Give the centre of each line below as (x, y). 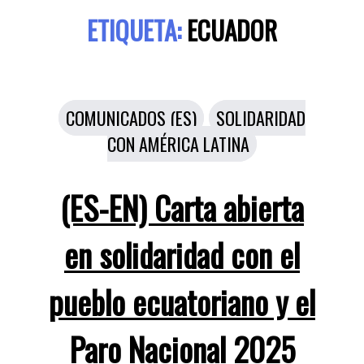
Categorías (220, 115)
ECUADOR (232, 30)
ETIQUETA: (134, 30)
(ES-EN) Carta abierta (182, 207)
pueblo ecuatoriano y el (182, 301)
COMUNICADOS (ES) (131, 118)
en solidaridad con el (182, 254)
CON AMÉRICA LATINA (178, 144)
